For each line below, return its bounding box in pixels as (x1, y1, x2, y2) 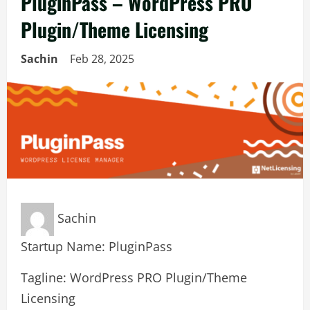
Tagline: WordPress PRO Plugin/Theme (21, 268, 247, 286)
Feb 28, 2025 (70, 51, 137, 66)
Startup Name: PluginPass (21, 237, 172, 255)
